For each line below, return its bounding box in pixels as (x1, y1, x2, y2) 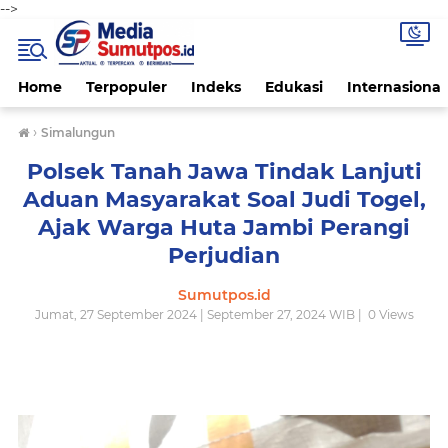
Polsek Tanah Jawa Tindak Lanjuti (26, 158, 422, 185)
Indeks (191, 78, 241, 96)
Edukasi (265, 78, 323, 96)
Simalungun (41, 125, 115, 140)
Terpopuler (86, 78, 167, 96)
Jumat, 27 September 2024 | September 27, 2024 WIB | (34, 307, 365, 322)
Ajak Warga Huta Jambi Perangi (38, 214, 410, 241)
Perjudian (168, 242, 280, 269)
